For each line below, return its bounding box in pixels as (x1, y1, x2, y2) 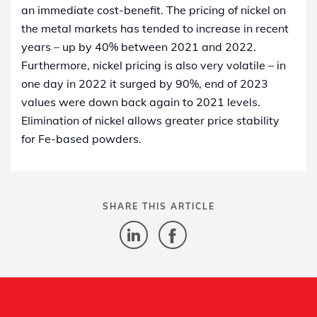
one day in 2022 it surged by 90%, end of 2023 (21, 76, 268, 91)
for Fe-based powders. (21, 131, 143, 146)
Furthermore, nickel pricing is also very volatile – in (21, 57, 286, 72)
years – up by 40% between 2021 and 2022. (21, 39, 256, 54)
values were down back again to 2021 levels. (21, 94, 260, 109)
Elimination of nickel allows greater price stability (21, 113, 279, 127)
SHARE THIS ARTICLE (102, 200, 215, 212)
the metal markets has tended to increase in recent (21, 21, 289, 35)
